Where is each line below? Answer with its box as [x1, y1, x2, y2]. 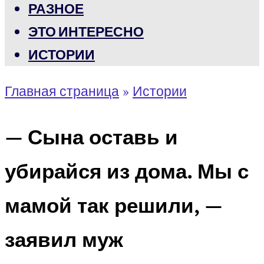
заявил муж [5, 225, 123, 253]
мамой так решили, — [5, 191, 222, 219]
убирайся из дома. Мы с [5, 157, 249, 184]
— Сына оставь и [5, 123, 178, 150]
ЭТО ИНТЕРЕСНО [28, 23, 144, 40]
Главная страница [5, 82, 119, 100]
